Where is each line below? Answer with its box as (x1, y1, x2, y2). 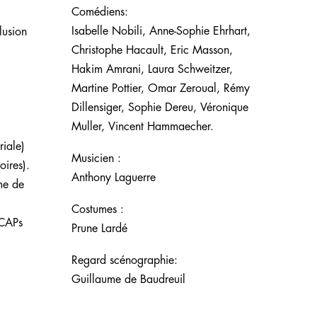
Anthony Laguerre (71, 172, 156, 184)
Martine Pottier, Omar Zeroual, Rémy (71, 83, 250, 95)
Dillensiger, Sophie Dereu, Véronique (71, 102, 248, 114)
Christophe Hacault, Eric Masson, (71, 45, 233, 57)
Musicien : (71, 153, 121, 165)
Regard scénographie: (71, 255, 178, 267)
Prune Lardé (71, 223, 127, 235)
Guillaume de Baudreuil (71, 274, 185, 286)
